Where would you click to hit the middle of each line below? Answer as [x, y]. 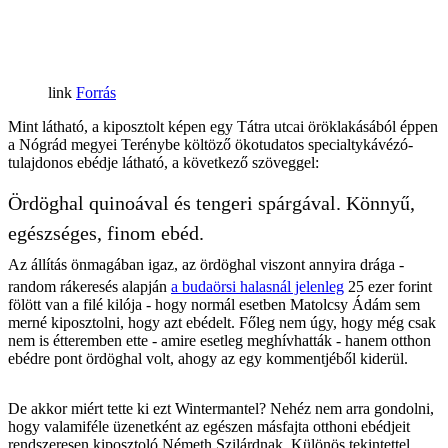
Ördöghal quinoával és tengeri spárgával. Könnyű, [211, 202]
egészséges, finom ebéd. [106, 232]
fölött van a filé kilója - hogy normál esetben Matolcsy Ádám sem [214, 304]
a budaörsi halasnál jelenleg [257, 286]
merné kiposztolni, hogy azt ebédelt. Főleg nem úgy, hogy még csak [222, 322]
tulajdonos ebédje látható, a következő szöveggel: [163, 162]
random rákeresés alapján [89, 286]
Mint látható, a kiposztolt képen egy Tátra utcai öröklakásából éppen [223, 126]
